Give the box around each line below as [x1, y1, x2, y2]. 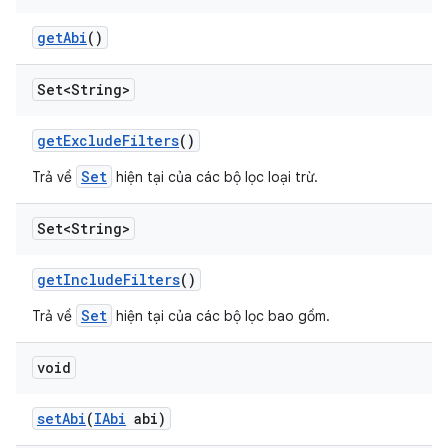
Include [63, 270, 123, 289]
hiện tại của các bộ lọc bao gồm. [112, 307, 330, 325]
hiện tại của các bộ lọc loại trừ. [112, 168, 318, 186]
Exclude [63, 131, 122, 150]
